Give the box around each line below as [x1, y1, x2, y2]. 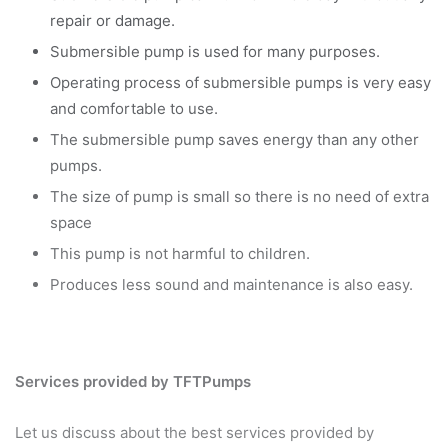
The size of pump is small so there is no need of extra [50, 187, 429, 207]
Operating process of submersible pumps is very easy [50, 73, 431, 93]
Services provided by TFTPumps [15, 372, 251, 392]
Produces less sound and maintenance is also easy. [50, 275, 413, 295]
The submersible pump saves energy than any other [50, 130, 419, 150]
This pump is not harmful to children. [50, 244, 310, 264]
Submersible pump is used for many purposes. [50, 42, 380, 62]
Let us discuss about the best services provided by [15, 423, 374, 443]
